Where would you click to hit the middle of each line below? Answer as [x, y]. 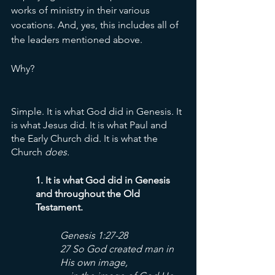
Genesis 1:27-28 [94, 235]
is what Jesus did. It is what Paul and [90, 125]
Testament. [60, 207]
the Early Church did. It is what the [86, 138]
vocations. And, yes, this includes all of [96, 25]
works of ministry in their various [82, 10]
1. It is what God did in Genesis [104, 180]
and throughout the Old [89, 194]
